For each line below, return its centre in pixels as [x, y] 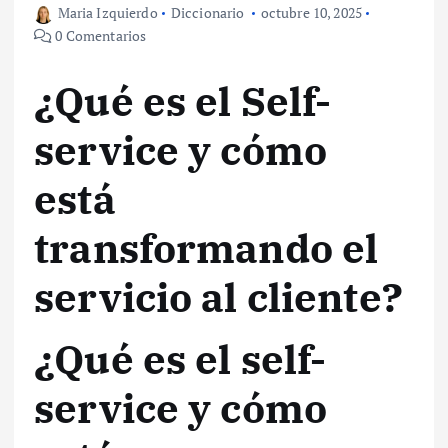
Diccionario [207, 13]
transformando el [206, 248]
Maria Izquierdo [107, 13]
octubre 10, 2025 [311, 13]
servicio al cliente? [218, 297]
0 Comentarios [99, 36]
